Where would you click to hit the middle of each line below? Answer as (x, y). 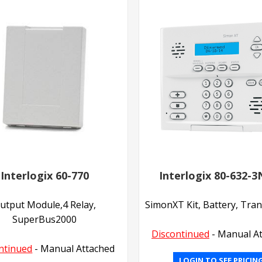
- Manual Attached (74, 249)
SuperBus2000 (45, 220)
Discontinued (180, 234)
